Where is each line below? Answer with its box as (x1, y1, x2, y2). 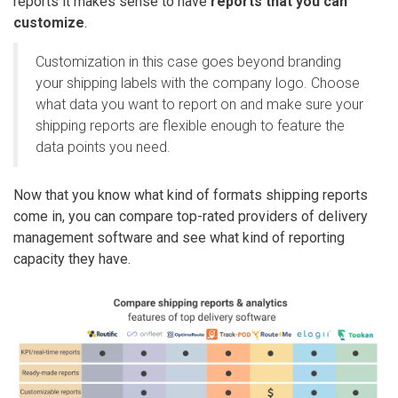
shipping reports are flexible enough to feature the (36, 116, 345, 134)
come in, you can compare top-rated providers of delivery (13, 207, 368, 225)
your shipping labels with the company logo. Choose (36, 74, 360, 92)
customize (13, 13, 84, 31)
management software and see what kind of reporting (13, 228, 345, 246)
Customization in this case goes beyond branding (36, 52, 341, 70)
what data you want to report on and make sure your (36, 95, 363, 113)
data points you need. (36, 138, 171, 155)
